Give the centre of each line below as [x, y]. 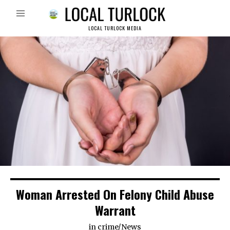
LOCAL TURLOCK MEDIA [115, 28]
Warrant [115, 210]
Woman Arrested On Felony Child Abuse [115, 194]
